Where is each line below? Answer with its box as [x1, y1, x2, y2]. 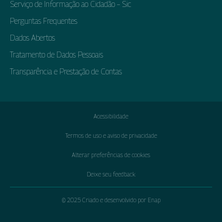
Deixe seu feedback [87, 170, 135, 178]
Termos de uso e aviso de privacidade [65, 131, 157, 139]
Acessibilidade [94, 112, 128, 120]
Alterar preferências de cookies [72, 151, 150, 159]
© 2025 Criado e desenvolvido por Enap [61, 196, 161, 204]
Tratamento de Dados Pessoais [10, 50, 103, 59]
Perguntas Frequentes [10, 16, 77, 26]
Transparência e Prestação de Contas [10, 66, 122, 76]
